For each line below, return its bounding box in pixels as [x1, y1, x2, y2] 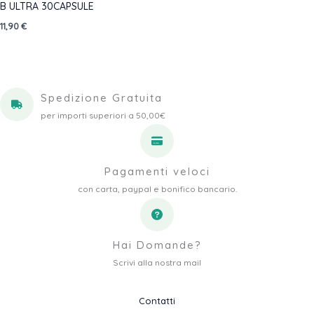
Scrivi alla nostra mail [113, 257, 201, 268]
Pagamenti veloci [104, 165, 210, 179]
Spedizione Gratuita [41, 91, 163, 105]
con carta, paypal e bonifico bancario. [77, 184, 237, 195]
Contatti [139, 295, 175, 307]
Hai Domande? [112, 238, 202, 252]
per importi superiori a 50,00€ [41, 110, 165, 121]
